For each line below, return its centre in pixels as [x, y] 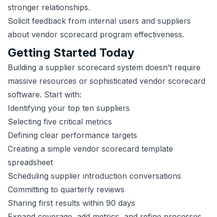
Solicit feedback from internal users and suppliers [99, 21]
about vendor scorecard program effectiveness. [96, 34]
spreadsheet [30, 162]
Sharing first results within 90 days [71, 203]
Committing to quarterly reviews [66, 189]
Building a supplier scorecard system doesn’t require [104, 67]
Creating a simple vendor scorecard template [90, 149]
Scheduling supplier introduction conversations [94, 176]
